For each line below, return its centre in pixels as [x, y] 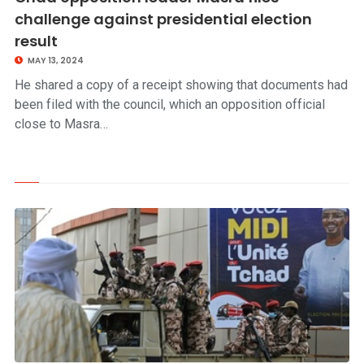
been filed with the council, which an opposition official [169, 104]
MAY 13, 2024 [54, 61]
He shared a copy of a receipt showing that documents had [181, 85]
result [36, 41]
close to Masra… [61, 124]
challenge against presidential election [163, 19]
